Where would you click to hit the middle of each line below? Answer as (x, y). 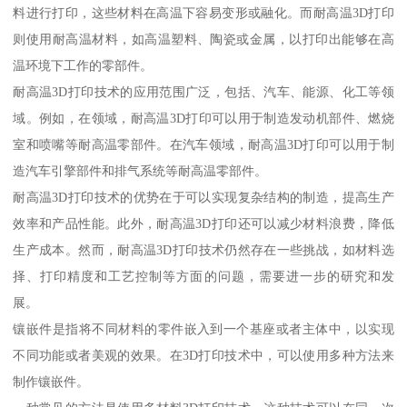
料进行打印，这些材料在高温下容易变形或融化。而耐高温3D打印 (203, 13)
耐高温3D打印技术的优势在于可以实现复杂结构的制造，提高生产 (203, 198)
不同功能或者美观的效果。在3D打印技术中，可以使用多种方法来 (203, 356)
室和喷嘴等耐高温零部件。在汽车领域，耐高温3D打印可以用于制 (203, 145)
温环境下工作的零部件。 (83, 66)
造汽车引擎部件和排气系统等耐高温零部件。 (140, 171)
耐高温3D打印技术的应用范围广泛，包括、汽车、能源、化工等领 (203, 92)
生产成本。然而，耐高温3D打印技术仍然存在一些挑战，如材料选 (203, 250)
